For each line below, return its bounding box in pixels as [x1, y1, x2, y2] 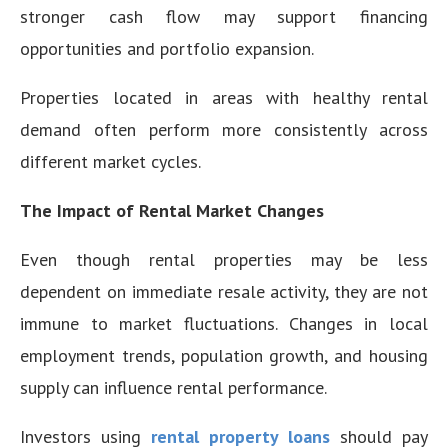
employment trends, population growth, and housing [20, 343, 428, 367]
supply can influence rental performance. [20, 375, 327, 399]
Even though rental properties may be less [20, 247, 428, 271]
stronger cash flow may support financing [20, 4, 428, 28]
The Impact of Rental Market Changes [20, 198, 324, 222]
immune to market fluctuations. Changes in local [20, 311, 428, 335]
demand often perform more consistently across [20, 117, 428, 141]
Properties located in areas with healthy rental [20, 85, 428, 109]
